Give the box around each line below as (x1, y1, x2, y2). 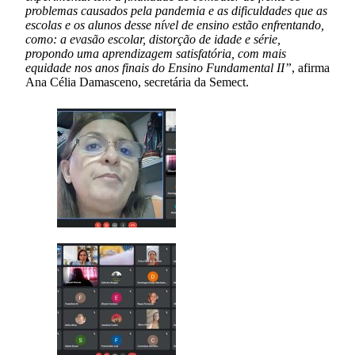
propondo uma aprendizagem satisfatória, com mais (25, 46, 286, 60)
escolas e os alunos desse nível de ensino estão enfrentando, (25, 17, 324, 32)
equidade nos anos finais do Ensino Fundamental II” (25, 60, 292, 74)
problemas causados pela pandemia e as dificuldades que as (25, 3, 327, 17)
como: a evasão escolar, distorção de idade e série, (25, 32, 281, 46)
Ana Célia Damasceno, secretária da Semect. (25, 74, 249, 89)
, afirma (292, 60, 330, 74)
